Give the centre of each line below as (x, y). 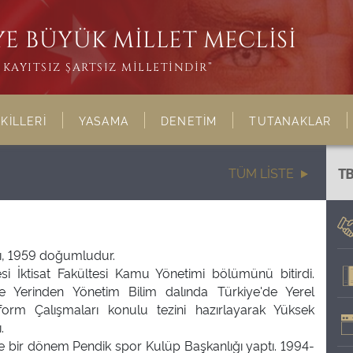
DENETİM (189, 120)
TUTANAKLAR (290, 120)
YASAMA (104, 120)
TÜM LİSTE (262, 173)
